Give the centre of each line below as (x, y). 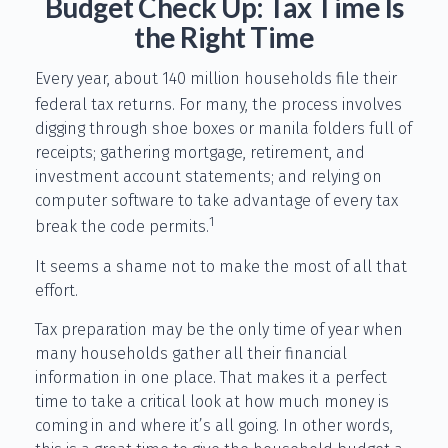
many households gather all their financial (191, 353)
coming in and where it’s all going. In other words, (214, 425)
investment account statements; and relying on (208, 177)
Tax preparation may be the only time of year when (219, 329)
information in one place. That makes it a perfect (211, 377)
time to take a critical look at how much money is (212, 401)
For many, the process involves (290, 105)
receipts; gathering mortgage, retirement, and (200, 153)
